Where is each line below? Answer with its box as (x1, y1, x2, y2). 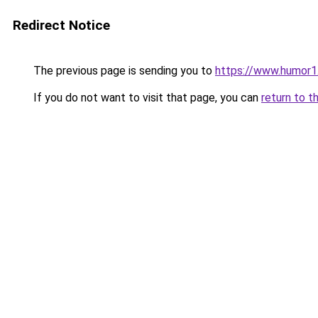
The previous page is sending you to (31, 64, 215, 77)
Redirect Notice (13, 17, 110, 33)
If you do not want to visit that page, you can (31, 91, 261, 104)
